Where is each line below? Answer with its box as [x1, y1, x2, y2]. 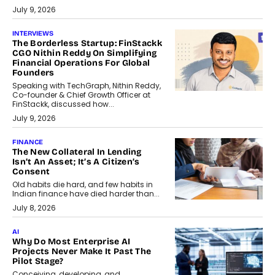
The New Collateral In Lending [12, 147, 142, 158]
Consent [12, 166, 50, 177]
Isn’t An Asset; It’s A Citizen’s [12, 157, 140, 168]
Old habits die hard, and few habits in [12, 179, 153, 190]
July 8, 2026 [12, 203, 56, 214]
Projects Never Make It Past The [12, 246, 152, 257]
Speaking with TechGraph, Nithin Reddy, [12, 80, 161, 91]
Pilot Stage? [12, 256, 64, 267]
